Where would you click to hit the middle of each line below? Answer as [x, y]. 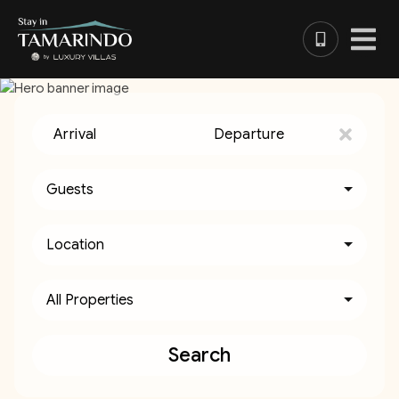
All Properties [90, 300]
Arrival [75, 134]
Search [199, 355]
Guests [70, 190]
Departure [249, 134]
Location [75, 245]
